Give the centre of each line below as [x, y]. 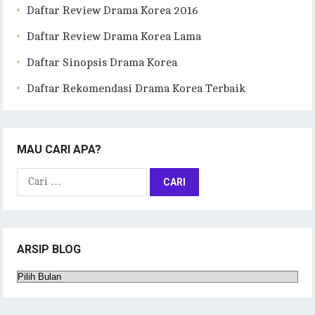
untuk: [31, 190]
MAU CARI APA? [59, 149]
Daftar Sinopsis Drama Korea [102, 62]
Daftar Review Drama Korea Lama [114, 36]
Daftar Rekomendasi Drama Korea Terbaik [136, 88]
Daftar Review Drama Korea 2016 [113, 10]
